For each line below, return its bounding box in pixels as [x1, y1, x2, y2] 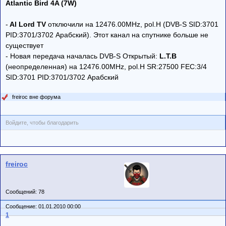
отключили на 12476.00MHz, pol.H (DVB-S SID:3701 [48, 20, 218, 28]
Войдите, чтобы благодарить [6, 119, 79, 126]
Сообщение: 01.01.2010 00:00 [6, 203, 82, 209]
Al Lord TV [8, 20, 48, 28]
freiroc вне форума [12, 93, 61, 100]
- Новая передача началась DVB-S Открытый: [6, 51, 159, 60]
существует [6, 41, 43, 49]
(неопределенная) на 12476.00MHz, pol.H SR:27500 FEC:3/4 [6, 62, 207, 71]
